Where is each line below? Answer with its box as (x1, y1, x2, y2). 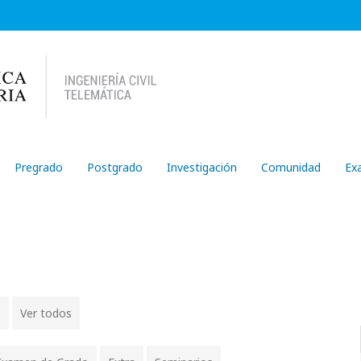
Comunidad (261, 160, 321, 175)
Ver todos (20, 305, 72, 321)
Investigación (167, 160, 237, 175)
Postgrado (87, 160, 143, 175)
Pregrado (15, 160, 63, 175)
